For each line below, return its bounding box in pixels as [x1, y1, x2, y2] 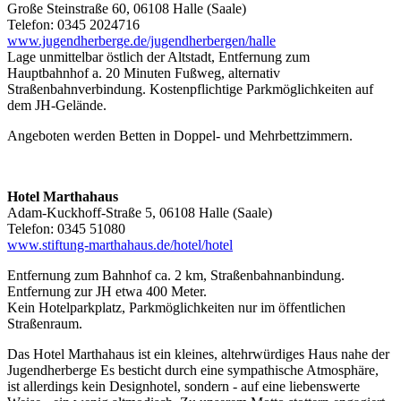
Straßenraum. [7, 315, 82, 331]
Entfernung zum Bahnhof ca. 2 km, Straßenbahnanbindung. [7, 267, 345, 283]
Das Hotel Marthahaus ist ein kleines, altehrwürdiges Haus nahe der [7, 346, 389, 362]
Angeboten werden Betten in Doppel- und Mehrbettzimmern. [7, 127, 353, 143]
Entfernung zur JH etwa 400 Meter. [7, 283, 207, 299]
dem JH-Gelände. [7, 97, 107, 113]
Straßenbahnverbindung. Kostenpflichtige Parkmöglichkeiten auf [7, 81, 373, 97]
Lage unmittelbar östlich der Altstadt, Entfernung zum [7, 48, 310, 64]
